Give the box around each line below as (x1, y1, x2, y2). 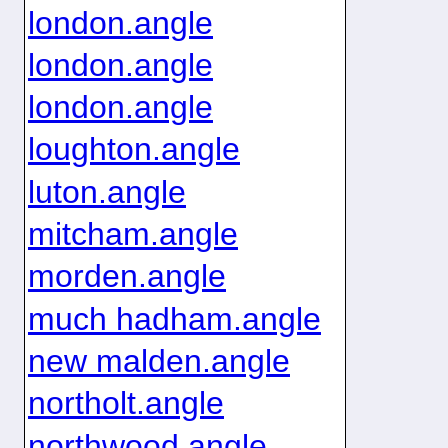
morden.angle (27, 258, 226, 295)
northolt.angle (27, 385, 224, 422)
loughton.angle (27, 131, 240, 168)
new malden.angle (27, 343, 290, 380)
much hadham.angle (27, 300, 321, 337)
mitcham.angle (27, 216, 238, 253)
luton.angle (27, 173, 186, 210)
